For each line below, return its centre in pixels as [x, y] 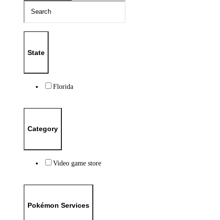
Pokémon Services [58, 206]
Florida [63, 87]
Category [42, 129]
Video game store [77, 163]
